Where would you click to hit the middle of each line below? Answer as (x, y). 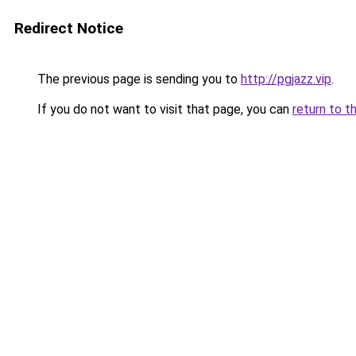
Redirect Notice (69, 28)
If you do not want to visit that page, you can (163, 109)
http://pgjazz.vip (286, 79)
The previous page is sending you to (137, 79)
